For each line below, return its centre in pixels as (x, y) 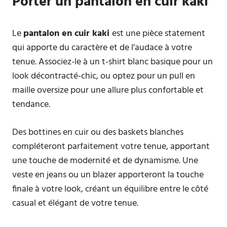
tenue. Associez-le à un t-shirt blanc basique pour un (112, 62)
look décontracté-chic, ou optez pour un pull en (104, 76)
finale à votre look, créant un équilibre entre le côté (110, 189)
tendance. (31, 105)
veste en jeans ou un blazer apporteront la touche (108, 175)
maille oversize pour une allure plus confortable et (108, 90)
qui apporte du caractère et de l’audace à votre (102, 48)
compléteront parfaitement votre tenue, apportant (111, 147)
